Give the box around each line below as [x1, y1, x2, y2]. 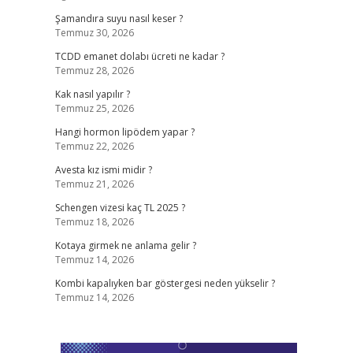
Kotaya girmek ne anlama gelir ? [54, 239, 196, 252]
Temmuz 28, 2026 [54, 64, 134, 77]
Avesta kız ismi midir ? [54, 163, 152, 176]
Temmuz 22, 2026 [54, 139, 134, 153]
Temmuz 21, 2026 [54, 177, 134, 191]
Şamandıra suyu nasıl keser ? [54, 12, 183, 25]
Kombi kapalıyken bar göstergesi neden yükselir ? [54, 277, 275, 290]
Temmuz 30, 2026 [54, 26, 134, 39]
